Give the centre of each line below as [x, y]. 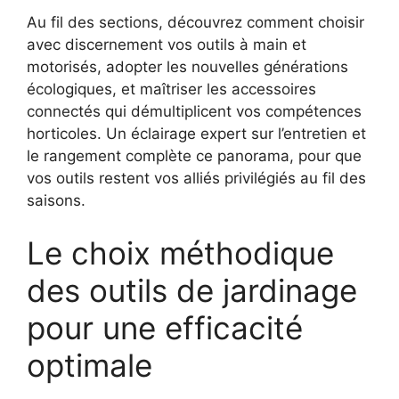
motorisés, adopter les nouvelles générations [187, 66]
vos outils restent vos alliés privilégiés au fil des [196, 178]
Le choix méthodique [180, 253]
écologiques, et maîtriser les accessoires [171, 89]
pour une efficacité [165, 328]
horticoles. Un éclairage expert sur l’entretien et [196, 133]
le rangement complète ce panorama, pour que [194, 155]
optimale [90, 366]
